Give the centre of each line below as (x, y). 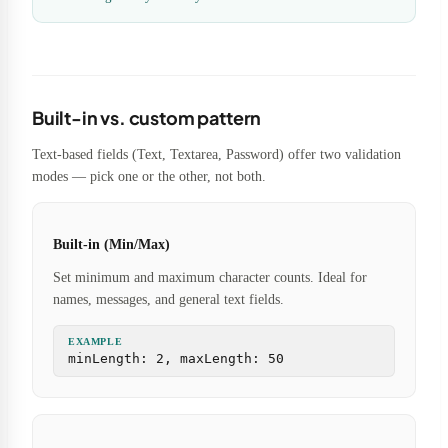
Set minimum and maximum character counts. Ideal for (210, 277)
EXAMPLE (95, 341)
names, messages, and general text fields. (168, 299)
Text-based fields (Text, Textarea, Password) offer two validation (216, 154)
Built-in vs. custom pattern (147, 117)
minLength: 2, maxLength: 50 (176, 358)
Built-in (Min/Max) (111, 244)
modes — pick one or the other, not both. (149, 176)
